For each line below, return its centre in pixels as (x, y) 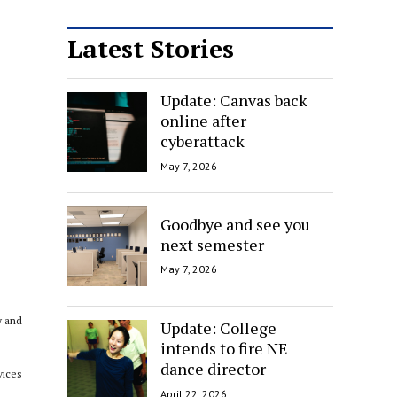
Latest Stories (151, 48)
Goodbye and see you (235, 224)
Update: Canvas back (234, 100)
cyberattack (202, 140)
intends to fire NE (224, 348)
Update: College (218, 327)
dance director (213, 368)
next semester (212, 244)
